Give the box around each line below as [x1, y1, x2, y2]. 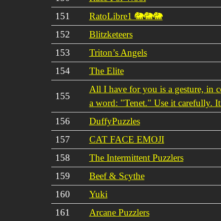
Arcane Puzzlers [89, 207, 149, 218]
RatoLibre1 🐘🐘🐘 [89, 10, 163, 21]
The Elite [89, 65, 124, 76]
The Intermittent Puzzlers [89, 152, 184, 163]
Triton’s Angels [89, 47, 147, 58]
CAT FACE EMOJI [89, 134, 164, 145]
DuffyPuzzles [89, 115, 140, 126]
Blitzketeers [89, 29, 133, 39]
